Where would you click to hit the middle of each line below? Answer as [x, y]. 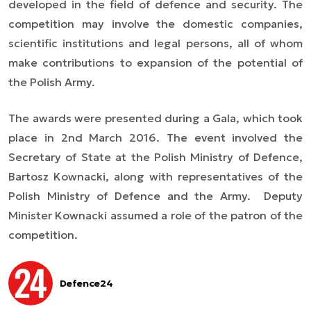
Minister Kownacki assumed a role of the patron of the [155, 216]
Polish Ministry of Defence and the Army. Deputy [155, 196]
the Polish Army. [52, 82]
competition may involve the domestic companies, [155, 24]
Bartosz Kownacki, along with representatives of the [155, 177]
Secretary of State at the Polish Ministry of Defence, [155, 157]
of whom [278, 43]
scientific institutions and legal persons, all [131, 43]
